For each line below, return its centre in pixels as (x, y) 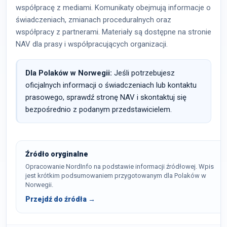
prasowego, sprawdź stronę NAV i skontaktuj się (106, 97)
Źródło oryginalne (57, 154)
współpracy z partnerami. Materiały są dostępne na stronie (113, 32)
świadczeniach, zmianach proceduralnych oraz (93, 20)
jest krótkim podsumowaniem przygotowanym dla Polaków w (116, 176)
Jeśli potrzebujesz (143, 73)
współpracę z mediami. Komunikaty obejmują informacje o (113, 8)
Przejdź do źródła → (60, 199)
